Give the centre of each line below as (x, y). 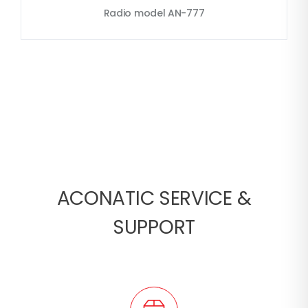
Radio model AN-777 (154, 13)
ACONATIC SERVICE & (154, 198)
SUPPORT (154, 227)
